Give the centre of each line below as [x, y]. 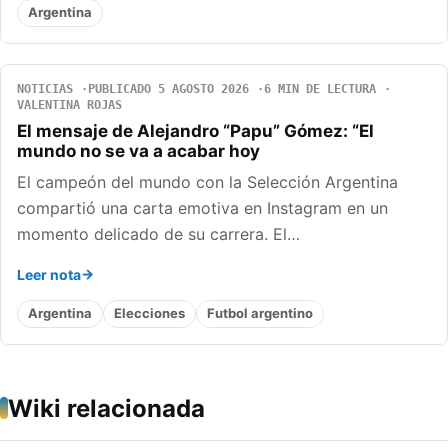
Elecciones [149, 313]
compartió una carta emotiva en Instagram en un [202, 207]
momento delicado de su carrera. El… [158, 233]
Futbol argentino [260, 313]
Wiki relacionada [106, 408]
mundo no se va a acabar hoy [138, 150]
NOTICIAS [45, 88]
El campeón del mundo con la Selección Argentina [207, 181]
